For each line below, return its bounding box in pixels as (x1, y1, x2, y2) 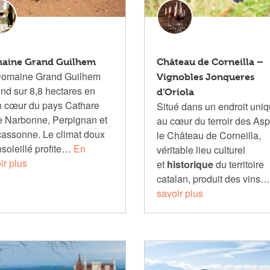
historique (166, 157, 213, 171)
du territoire (213, 157, 264, 171)
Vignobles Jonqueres (156, 71, 254, 83)
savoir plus (156, 186, 203, 200)
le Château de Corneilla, (156, 128, 261, 142)
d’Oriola (156, 86, 194, 98)
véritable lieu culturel (156, 143, 245, 157)
